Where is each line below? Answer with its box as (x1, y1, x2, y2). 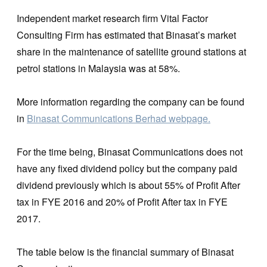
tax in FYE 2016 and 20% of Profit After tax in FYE (17, 194, 228, 209)
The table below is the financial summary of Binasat (17, 244, 234, 259)
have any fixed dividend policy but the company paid (17, 161, 237, 175)
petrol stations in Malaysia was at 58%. (17, 61, 180, 75)
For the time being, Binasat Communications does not (17, 144, 243, 159)
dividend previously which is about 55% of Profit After (17, 178, 240, 192)
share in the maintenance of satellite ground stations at (17, 44, 246, 58)
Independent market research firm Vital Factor (17, 11, 208, 25)
